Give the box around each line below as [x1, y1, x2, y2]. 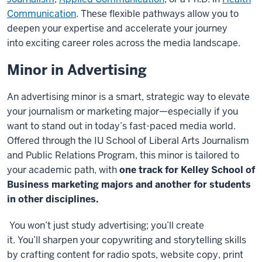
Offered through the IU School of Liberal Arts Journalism [7, 135, 249, 147]
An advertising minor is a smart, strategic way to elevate [7, 91, 250, 103]
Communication [7, 8, 76, 20]
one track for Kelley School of [119, 164, 255, 176]
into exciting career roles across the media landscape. [7, 37, 240, 49]
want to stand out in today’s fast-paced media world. [7, 120, 236, 132]
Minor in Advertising [7, 61, 147, 79]
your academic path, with [7, 164, 119, 176]
